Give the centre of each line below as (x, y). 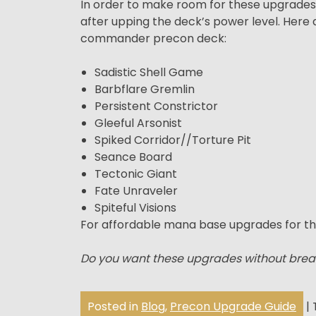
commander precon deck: (153, 38)
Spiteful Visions (135, 207)
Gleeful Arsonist (138, 123)
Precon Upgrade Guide (233, 306)
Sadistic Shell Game (149, 72)
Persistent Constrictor (156, 106)
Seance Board (133, 157)
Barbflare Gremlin (145, 89)
